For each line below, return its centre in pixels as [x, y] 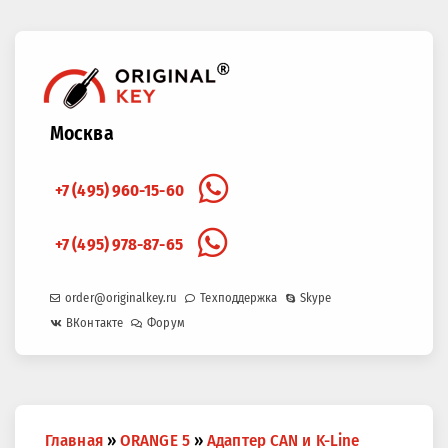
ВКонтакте [95, 322]
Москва [82, 133]
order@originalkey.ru [121, 297]
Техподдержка [239, 297]
